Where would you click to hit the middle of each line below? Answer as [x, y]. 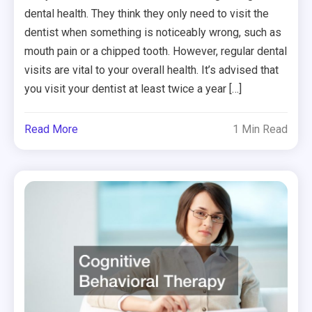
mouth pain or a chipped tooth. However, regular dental [156, 52]
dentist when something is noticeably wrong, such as [153, 33]
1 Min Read [260, 130]
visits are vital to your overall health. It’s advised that [152, 70]
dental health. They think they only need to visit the [147, 14]
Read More [52, 130]
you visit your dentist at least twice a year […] [133, 89]
